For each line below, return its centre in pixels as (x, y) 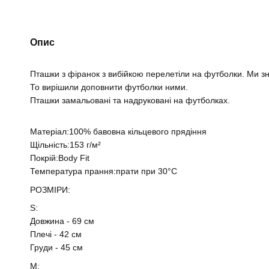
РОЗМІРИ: (50, 189)
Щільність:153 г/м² (65, 145)
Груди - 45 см (56, 248)
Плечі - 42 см (56, 234)
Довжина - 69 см (62, 221)
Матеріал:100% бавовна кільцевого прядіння (118, 132)
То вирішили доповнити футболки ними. (110, 87)
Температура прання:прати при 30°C (104, 171)
